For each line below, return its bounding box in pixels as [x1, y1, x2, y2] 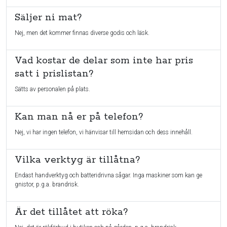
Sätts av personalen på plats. [15, 86, 90, 93]
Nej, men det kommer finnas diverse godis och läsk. [15, 29, 149, 36]
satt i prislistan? [15, 67, 93, 80]
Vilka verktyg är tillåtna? [15, 154, 140, 166]
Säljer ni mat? [15, 11, 82, 24]
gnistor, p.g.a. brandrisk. [15, 181, 79, 188]
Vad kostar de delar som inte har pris [15, 54, 193, 67]
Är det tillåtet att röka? [15, 206, 128, 218]
